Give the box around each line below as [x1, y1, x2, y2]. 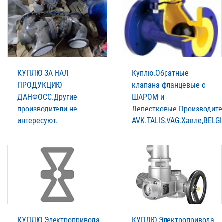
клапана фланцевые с [132, 80, 205, 90]
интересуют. [17, 115, 58, 125]
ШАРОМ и [132, 92, 164, 102]
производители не [17, 104, 77, 113]
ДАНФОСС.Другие [17, 92, 77, 102]
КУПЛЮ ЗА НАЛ [17, 68, 69, 78]
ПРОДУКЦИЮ [17, 80, 62, 90]
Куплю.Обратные [132, 68, 189, 78]
